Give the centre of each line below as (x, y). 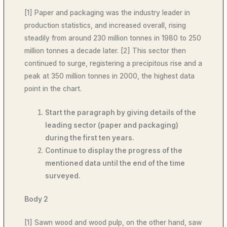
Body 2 (36, 199)
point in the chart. (55, 89)
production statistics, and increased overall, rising (105, 26)
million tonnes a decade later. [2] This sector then (105, 51)
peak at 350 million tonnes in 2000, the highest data (110, 76)
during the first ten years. (91, 138)
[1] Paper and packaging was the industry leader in (107, 13)
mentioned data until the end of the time (115, 163)
